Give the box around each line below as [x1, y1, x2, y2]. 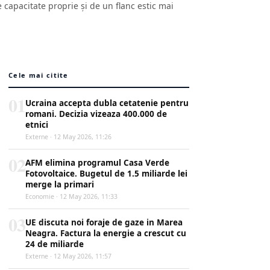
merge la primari [25, 179, 94, 190]
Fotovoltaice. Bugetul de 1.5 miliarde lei [25, 168, 187, 179]
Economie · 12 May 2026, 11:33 [25, 192, 118, 201]
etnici [25, 119, 48, 130]
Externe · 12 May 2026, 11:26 [25, 133, 111, 141]
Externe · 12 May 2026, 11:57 [25, 252, 111, 260]
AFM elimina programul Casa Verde [25, 157, 169, 168]
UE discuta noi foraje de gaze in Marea [25, 217, 183, 228]
